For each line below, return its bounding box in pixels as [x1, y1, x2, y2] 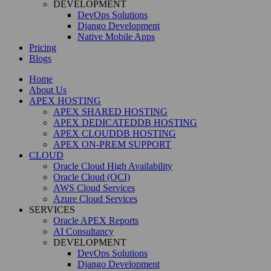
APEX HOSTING [29, 96, 101, 106]
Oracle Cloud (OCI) [53, 172, 130, 182]
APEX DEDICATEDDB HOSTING [53, 117, 197, 128]
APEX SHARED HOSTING [53, 106, 168, 117]
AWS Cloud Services [53, 183, 135, 193]
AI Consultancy [53, 226, 114, 237]
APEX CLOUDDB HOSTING [53, 128, 176, 139]
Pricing [29, 42, 56, 53]
